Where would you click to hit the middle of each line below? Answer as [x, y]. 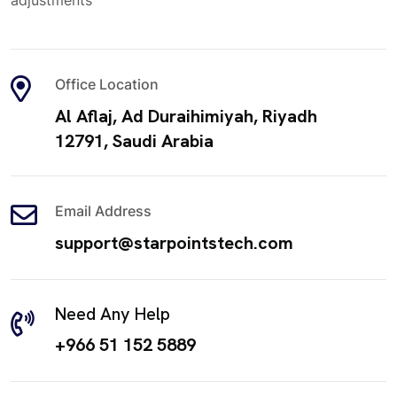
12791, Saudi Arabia [134, 141]
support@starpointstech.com [174, 243]
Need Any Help [113, 314]
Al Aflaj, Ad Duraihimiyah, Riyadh [186, 117]
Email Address [103, 211]
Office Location [107, 85]
